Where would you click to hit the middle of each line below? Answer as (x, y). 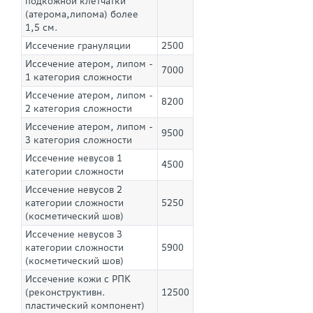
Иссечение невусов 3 (74, 235)
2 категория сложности (79, 109)
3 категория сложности (79, 140)
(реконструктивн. (65, 293)
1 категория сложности (79, 78)
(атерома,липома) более (82, 15)
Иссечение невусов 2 (74, 190)
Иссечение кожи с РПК (78, 279)
